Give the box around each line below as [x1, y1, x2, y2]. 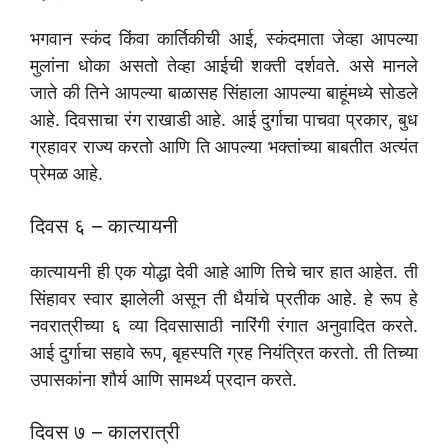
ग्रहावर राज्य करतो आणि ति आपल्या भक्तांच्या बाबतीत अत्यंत [30, 136, 418, 158]
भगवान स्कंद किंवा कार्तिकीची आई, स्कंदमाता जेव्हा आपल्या [30, 28, 418, 50]
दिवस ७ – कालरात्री [30, 420, 180, 445]
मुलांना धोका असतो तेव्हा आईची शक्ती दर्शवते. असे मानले [30, 55, 418, 77]
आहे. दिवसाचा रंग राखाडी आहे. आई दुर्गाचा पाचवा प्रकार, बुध [30, 109, 418, 131]
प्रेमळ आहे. [30, 163, 103, 185]
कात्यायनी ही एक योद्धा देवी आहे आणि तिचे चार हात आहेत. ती [30, 261, 418, 283]
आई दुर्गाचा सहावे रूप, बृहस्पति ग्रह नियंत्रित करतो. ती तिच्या [30, 342, 418, 364]
